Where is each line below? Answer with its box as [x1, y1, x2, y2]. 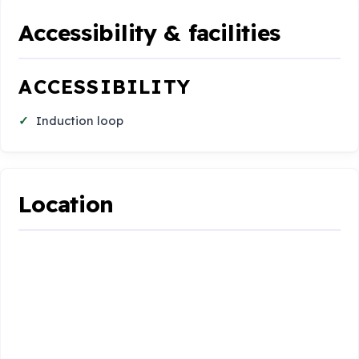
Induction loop [36, 113, 124, 129]
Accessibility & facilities [18, 18, 281, 46]
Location [18, 189, 115, 218]
